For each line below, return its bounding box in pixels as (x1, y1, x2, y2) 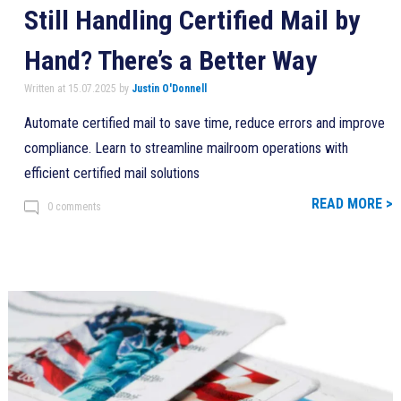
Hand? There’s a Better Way (23, 44, 317, 76)
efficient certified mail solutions (23, 164, 200, 182)
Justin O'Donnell (131, 81, 207, 95)
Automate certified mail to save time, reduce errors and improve (23, 114, 385, 132)
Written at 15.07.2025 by (23, 81, 132, 95)
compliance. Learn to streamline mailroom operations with (23, 139, 348, 157)
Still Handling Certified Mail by (23, 4, 360, 36)
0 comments (47, 200, 101, 213)
